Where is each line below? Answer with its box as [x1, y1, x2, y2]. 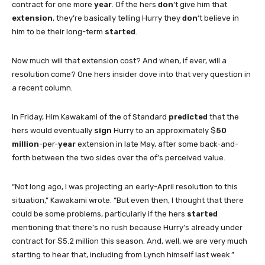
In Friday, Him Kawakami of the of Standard [12, 112, 169, 122]
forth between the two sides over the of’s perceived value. [12, 153, 225, 163]
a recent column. [12, 83, 73, 93]
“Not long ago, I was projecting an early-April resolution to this [12, 182, 238, 192]
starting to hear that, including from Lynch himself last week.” [12, 250, 234, 260]
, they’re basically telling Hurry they [53, 14, 182, 23]
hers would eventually [12, 126, 94, 135]
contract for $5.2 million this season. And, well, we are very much [12, 237, 247, 246]
